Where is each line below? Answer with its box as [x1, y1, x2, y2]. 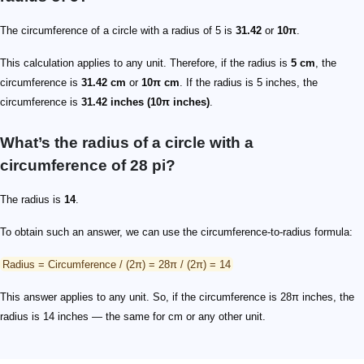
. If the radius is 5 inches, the [180, 76, 318, 89]
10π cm [141, 76, 180, 89]
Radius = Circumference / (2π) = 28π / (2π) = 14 [2, 258, 231, 271]
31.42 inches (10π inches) [81, 95, 210, 108]
